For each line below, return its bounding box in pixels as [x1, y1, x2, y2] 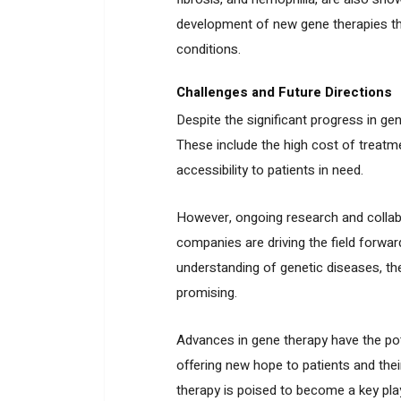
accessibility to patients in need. [176, 159, 363, 180]
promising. [176, 282, 237, 303]
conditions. [176, 38, 241, 59]
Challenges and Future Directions [176, 81, 392, 102]
